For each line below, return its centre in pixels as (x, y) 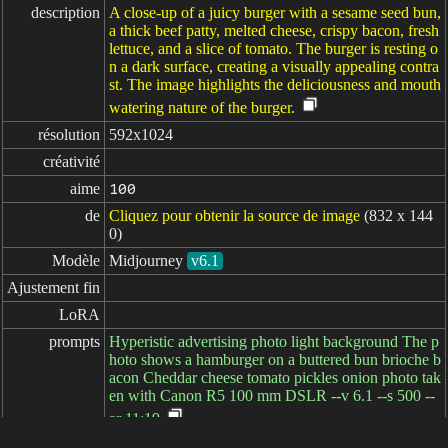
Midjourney (146, 260)
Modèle (76, 260)
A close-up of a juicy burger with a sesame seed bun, (275, 12)
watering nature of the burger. (202, 107)
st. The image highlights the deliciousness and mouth (275, 84)
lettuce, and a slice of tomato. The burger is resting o (273, 48)
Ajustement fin (53, 287)
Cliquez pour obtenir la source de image (234, 215)
